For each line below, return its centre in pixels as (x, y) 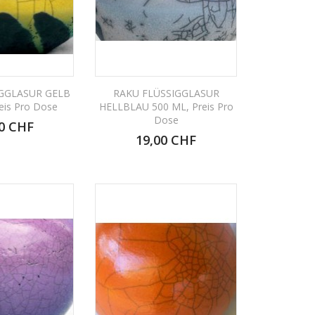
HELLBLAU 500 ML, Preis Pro (166, 106)
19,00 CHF (166, 140)
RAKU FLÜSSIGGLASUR (166, 93)
